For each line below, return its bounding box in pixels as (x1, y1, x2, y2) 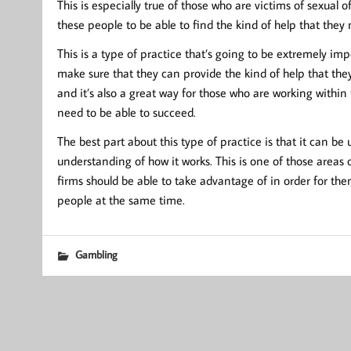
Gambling (74, 247, 118, 262)
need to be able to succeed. (56, 104, 196, 121)
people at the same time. (56, 192, 185, 208)
